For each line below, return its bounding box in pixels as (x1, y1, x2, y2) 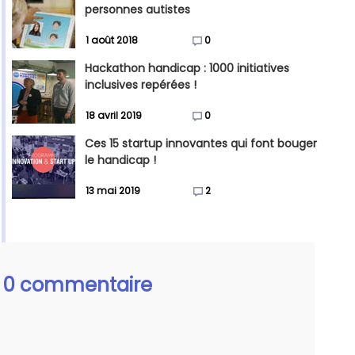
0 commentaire (3, 272, 152, 299)
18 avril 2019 (86, 109, 142, 123)
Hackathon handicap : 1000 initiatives (85, 60, 289, 77)
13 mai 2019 (86, 184, 140, 198)
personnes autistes (85, 2, 190, 18)
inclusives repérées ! (85, 77, 197, 94)
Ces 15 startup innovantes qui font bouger (85, 136, 317, 152)
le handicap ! (85, 152, 156, 169)
